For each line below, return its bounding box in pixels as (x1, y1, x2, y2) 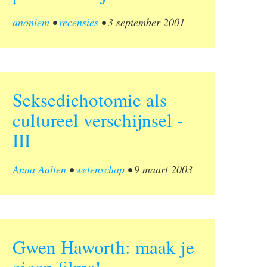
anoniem (13, 15, 49, 30)
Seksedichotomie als (13, 87, 167, 113)
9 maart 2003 (134, 162, 193, 177)
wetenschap (76, 162, 125, 177)
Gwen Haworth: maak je (13, 234, 194, 260)
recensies (59, 15, 98, 30)
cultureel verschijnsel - (13, 107, 183, 133)
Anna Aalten (13, 162, 66, 177)
